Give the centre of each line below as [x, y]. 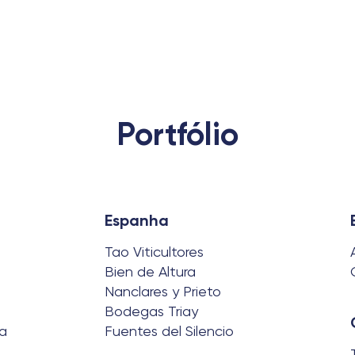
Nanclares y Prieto [163, 291]
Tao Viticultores [154, 252]
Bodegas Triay [151, 311]
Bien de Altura [150, 271]
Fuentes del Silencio [169, 331]
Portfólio [177, 134]
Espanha [137, 220]
